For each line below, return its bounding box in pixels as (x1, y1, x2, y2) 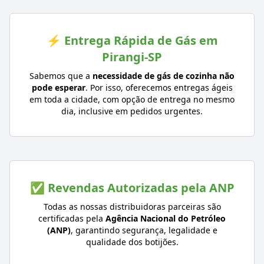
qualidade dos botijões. (85, 236, 179, 248)
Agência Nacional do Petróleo (105, 213, 226, 225)
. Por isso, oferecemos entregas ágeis (85, 82, 233, 94)
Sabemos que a (29, 70, 93, 82)
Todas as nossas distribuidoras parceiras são (43, 201, 221, 213)
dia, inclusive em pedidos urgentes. (61, 105, 203, 117)
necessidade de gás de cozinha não (93, 70, 235, 82)
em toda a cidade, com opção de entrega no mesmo (29, 94, 235, 105)
